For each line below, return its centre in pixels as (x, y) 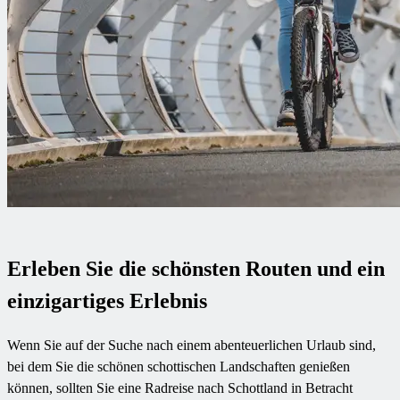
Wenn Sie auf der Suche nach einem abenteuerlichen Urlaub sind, (192, 345)
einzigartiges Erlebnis (107, 300)
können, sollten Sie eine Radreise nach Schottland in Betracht (180, 387)
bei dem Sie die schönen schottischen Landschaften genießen (179, 366)
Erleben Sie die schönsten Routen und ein (196, 268)
